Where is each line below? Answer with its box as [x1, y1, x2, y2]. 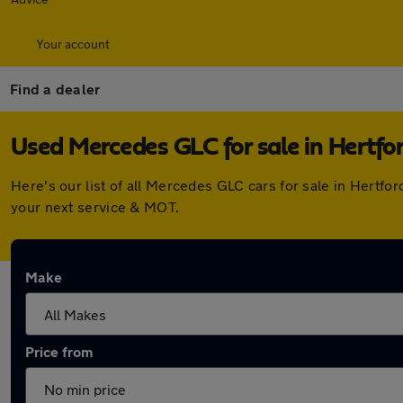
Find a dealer [10, 80, 101, 97]
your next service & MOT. [11, 198, 180, 215]
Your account [36, 36, 110, 51]
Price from [25, 343, 93, 360]
